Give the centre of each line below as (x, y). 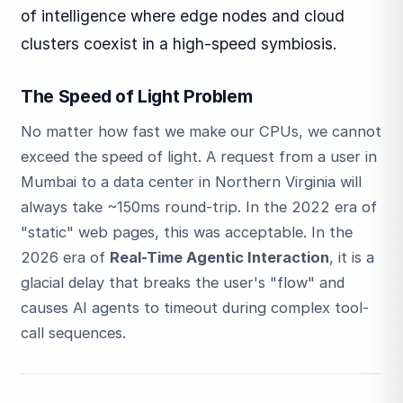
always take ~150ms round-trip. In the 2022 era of (199, 207)
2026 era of (66, 258)
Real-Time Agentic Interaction (220, 258)
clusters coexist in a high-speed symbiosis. (179, 43)
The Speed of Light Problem (137, 96)
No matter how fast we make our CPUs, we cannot (201, 132)
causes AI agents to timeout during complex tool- (195, 308)
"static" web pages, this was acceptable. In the (187, 233)
